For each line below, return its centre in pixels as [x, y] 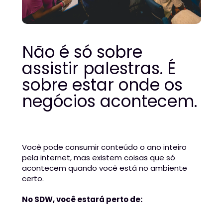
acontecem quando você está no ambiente [105, 168]
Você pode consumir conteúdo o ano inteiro [104, 147]
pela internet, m [52, 158]
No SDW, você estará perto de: [82, 200]
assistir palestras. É [99, 69]
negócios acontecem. [110, 102]
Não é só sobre [82, 52]
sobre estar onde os [102, 85]
